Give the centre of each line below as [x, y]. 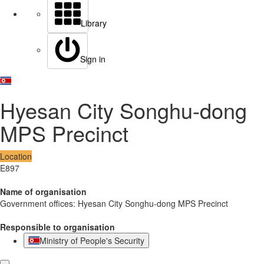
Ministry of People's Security [92, 240]
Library [94, 23]
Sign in [93, 59]
